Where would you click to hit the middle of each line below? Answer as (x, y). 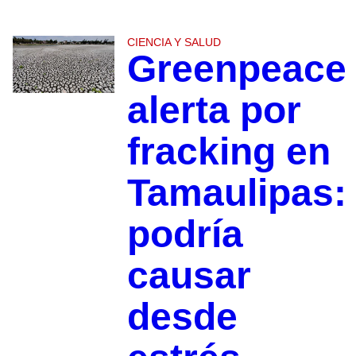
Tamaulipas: (236, 193)
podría (185, 234)
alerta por (214, 110)
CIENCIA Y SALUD (174, 43)
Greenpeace (236, 69)
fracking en (228, 152)
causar (189, 276)
